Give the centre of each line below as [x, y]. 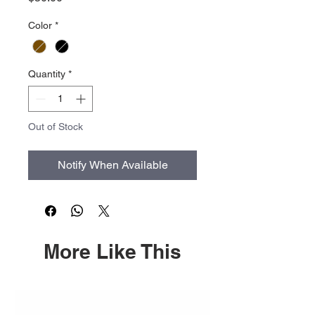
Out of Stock [56, 127]
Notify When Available [112, 165]
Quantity [47, 74]
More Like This [112, 252]
